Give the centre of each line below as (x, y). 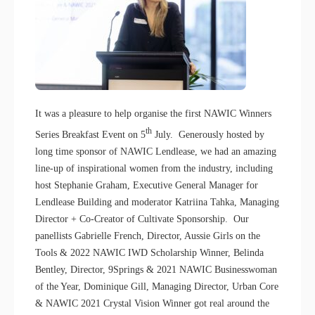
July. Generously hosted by (208, 134)
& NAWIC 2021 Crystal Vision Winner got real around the (152, 303)
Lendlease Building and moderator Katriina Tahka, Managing (157, 202)
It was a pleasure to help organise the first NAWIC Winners (153, 114)
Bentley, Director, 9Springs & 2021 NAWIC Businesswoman (156, 269)
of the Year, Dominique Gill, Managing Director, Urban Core (157, 286)
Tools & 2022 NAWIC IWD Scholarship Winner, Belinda (149, 252)
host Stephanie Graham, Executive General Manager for (147, 185)
